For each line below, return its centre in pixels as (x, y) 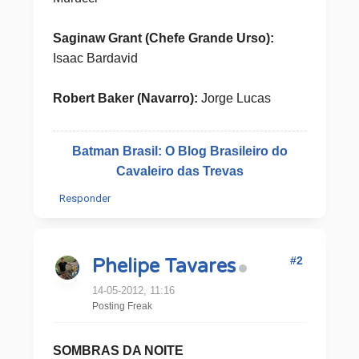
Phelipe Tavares (163, 266)
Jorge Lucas (234, 98)
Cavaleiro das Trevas (179, 171)
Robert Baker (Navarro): (125, 98)
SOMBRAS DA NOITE (118, 351)
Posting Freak (122, 306)
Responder (85, 198)
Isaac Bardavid (95, 58)
